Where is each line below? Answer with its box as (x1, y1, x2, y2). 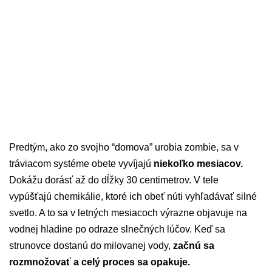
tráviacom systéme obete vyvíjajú (9, 158, 154, 169)
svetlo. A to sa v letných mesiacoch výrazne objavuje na (9, 208, 247, 219)
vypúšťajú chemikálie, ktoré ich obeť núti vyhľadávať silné (9, 191, 257, 202)
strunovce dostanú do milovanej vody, (9, 240, 173, 251)
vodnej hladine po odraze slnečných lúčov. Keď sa (9, 224, 225, 235)
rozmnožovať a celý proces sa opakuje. (9, 257, 190, 268)
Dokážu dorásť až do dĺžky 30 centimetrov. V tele (9, 175, 219, 186)
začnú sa (173, 240, 214, 251)
